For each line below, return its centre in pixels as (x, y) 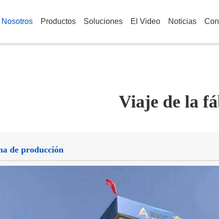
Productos (58, 21)
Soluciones (103, 21)
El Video (145, 21)
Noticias (182, 21)
